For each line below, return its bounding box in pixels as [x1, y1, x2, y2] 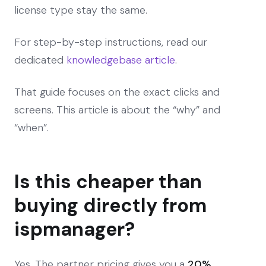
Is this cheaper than [14, 169, 202, 194]
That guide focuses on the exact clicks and [14, 84, 220, 99]
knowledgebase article [66, 52, 175, 67]
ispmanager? [14, 216, 135, 242]
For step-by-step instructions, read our [14, 34, 207, 49]
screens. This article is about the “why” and [14, 102, 220, 117]
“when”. [14, 120, 49, 135]
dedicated [14, 52, 66, 67]
